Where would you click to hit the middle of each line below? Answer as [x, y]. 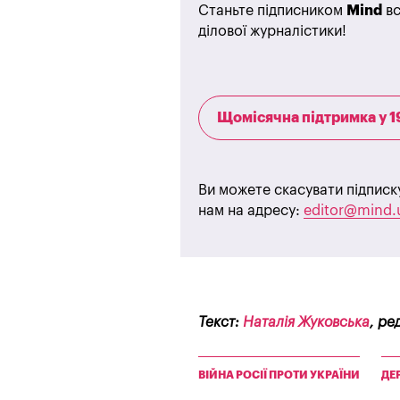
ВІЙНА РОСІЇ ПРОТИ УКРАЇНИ [279, 375]
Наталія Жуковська [306, 323]
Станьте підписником [272, 11]
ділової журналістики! [272, 32]
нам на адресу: [251, 211]
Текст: [221, 323]
